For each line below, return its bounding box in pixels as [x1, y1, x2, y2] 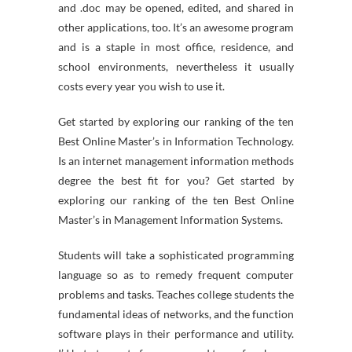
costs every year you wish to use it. [58, 79, 225, 93]
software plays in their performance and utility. [58, 327, 294, 340]
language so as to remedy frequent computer [58, 268, 294, 281]
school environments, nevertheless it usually [58, 60, 294, 73]
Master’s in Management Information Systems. [58, 213, 283, 226]
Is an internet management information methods [58, 154, 294, 167]
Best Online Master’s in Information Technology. [58, 134, 294, 148]
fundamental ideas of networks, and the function [58, 307, 294, 321]
